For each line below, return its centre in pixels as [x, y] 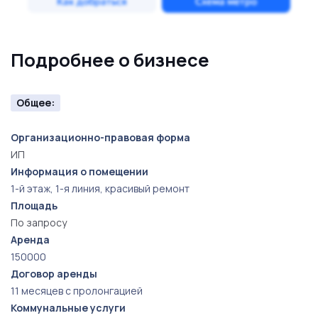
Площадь [34, 205]
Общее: [35, 103]
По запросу [39, 223]
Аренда [30, 240]
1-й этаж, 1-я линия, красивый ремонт [100, 188]
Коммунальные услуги [68, 308]
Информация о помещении [79, 171]
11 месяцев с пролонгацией [77, 291]
